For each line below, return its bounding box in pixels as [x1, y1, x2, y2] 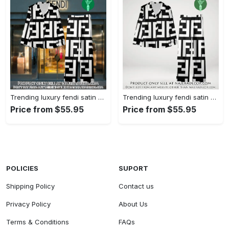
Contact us [119, 181, 154, 190]
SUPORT [119, 164, 148, 172]
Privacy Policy [6, 199, 51, 208]
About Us [119, 199, 148, 208]
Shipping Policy [6, 181, 55, 190]
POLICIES [6, 164, 38, 172]
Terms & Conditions [6, 217, 69, 226]
